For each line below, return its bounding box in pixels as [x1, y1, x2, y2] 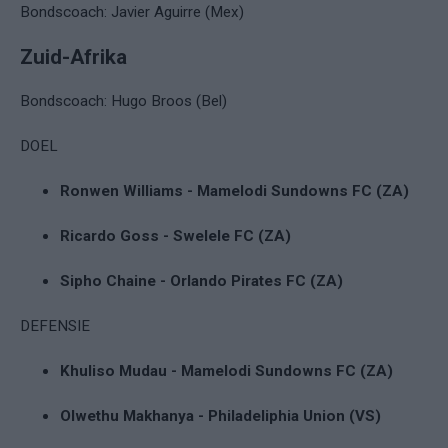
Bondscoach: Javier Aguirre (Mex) [20, 2, 244, 21]
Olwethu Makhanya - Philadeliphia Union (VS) [60, 406, 381, 425]
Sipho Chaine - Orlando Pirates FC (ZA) [60, 271, 343, 290]
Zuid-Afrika [20, 44, 127, 69]
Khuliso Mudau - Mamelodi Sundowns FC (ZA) [60, 361, 393, 380]
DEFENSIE [20, 316, 90, 335]
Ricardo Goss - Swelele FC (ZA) [60, 226, 291, 245]
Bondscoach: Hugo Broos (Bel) [20, 91, 227, 110]
